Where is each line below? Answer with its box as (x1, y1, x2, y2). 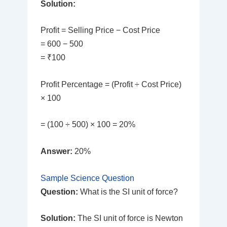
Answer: (40, 146, 72, 156)
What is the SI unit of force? (78, 187, 178, 196)
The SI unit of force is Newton (75, 214, 183, 223)
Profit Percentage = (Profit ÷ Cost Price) (40, 80, 181, 89)
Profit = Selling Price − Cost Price (40, 26, 160, 35)
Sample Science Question (40, 173, 134, 182)
